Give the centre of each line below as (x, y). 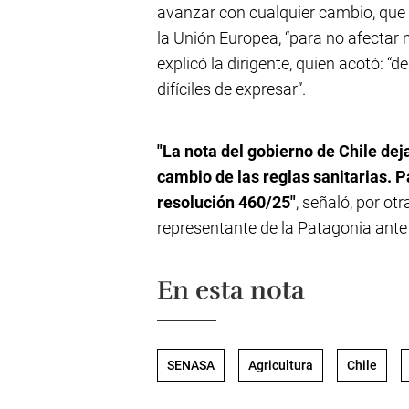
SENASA (191, 365)
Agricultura (281, 365)
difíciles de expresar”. (231, 89)
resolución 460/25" (226, 202)
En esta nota (231, 290)
